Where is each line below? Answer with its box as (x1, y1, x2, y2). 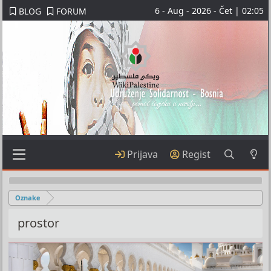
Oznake (15, 192, 41, 202)
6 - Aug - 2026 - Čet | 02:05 (154, 4, 264, 16)
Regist (182, 148, 211, 161)
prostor (18, 214, 60, 231)
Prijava (127, 148, 158, 161)
